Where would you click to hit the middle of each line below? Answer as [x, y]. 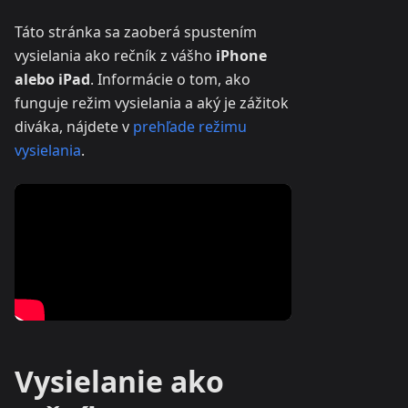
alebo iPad [52, 80]
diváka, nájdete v [74, 127]
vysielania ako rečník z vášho [115, 56]
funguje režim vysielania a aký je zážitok [152, 103]
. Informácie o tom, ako [170, 80]
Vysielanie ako [119, 382]
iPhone [241, 56]
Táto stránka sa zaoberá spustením [136, 32]
